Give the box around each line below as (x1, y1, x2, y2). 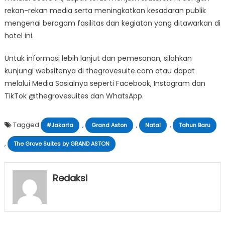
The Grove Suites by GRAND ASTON (13, 139, 109, 148)
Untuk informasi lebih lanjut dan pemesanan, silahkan (4, 53, 192, 63)
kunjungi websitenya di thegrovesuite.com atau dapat (4, 65, 195, 76)
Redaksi (52, 171, 87, 184)
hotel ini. (4, 30, 34, 41)
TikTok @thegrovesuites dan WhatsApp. (4, 90, 144, 101)
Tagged (13, 120, 41, 130)
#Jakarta (46, 121, 73, 129)
